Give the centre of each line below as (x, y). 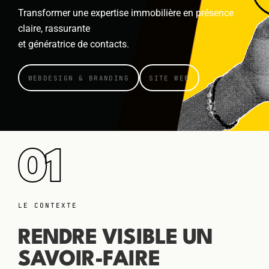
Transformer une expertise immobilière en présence (126, 13)
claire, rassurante (54, 29)
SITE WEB (169, 78)
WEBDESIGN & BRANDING (79, 78)
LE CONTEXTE (48, 205)
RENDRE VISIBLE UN (115, 238)
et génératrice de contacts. (74, 44)
